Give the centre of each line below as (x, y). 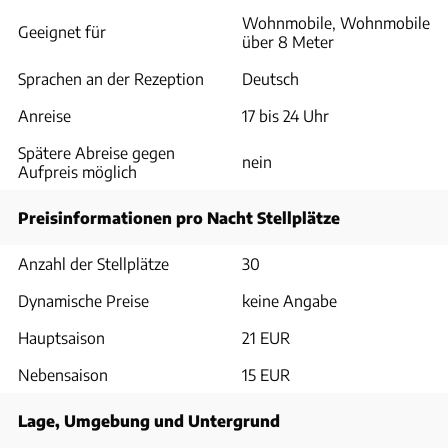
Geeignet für (62, 31)
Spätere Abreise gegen (96, 152)
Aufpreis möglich (77, 171)
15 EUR (266, 374)
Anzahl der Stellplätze (93, 263)
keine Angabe (289, 300)
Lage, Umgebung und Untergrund (149, 420)
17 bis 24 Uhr (285, 115)
